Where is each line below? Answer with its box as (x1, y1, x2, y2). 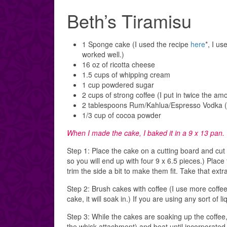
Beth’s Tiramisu (67, 8, 192, 33)
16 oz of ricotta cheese (82, 59, 155, 69)
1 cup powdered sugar (82, 80, 154, 90)
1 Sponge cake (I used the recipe (82, 39, 191, 49)
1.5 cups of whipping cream (82, 69, 170, 80)
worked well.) (82, 49, 124, 59)
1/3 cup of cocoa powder (82, 110, 161, 120)
